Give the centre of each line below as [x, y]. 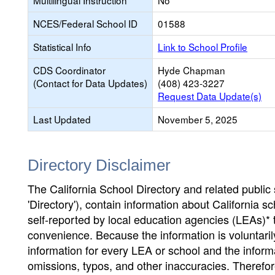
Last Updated [62, 119]
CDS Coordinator [69, 70]
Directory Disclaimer [99, 165]
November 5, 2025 [198, 119]
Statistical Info [62, 47]
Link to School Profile [203, 47]
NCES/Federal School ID [85, 23]
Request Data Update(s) [210, 96]
